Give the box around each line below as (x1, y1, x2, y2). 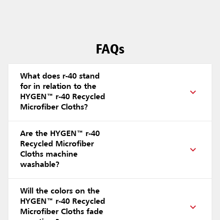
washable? (20, 161, 60, 169)
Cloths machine (20, 151, 78, 159)
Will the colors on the (20, 188, 100, 196)
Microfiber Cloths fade (20, 208, 103, 217)
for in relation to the (20, 83, 96, 91)
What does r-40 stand (20, 73, 100, 81)
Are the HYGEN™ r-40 (20, 130, 100, 138)
